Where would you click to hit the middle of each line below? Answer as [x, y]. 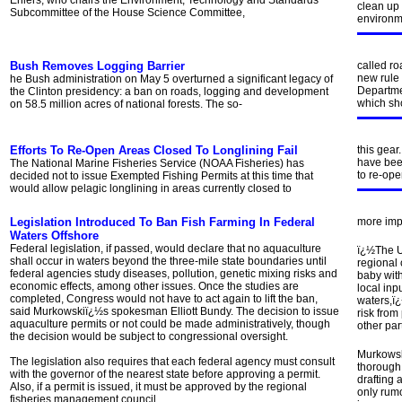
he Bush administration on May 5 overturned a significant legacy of [171, 79]
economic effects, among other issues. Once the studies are [154, 286]
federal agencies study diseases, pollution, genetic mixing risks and [174, 274]
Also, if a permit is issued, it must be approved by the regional [158, 387]
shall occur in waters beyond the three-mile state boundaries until [168, 261]
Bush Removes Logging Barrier [97, 66]
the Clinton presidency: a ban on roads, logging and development [169, 92]
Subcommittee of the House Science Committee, [129, 13]
